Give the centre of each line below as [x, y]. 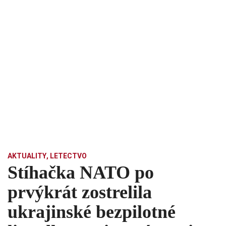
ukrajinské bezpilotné [92, 212]
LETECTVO [68, 156]
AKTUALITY [27, 156]
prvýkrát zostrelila [80, 192]
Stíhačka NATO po [81, 173]
